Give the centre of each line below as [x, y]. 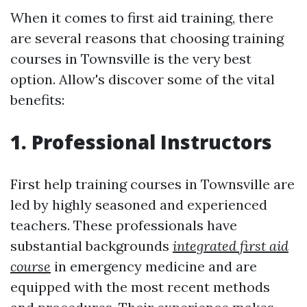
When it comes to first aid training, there [142, 17]
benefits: [37, 100]
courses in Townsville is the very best [131, 59]
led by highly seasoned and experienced [139, 205]
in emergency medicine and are [154, 266]
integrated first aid [231, 246]
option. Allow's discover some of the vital [143, 79]
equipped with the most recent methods [140, 287]
